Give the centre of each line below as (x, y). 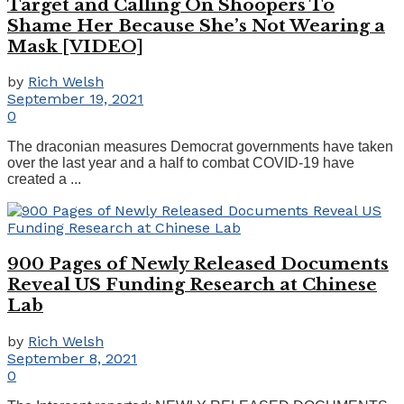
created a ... (44, 179)
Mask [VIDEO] (75, 46)
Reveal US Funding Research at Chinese (192, 285)
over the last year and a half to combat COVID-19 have (181, 163)
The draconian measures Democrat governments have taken (200, 147)
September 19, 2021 (75, 99)
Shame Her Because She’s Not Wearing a (196, 25)
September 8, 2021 (72, 358)
